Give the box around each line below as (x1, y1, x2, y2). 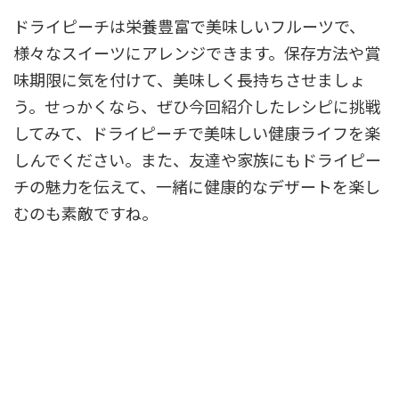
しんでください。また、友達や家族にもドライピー (13, 147, 381, 171)
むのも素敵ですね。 (13, 200, 158, 224)
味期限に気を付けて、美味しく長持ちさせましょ (13, 67, 365, 91)
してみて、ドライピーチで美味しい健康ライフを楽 (13, 120, 380, 144)
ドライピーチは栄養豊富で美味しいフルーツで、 (13, 13, 365, 37)
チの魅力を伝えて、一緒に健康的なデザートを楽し (13, 174, 380, 198)
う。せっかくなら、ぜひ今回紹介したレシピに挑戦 (13, 94, 381, 118)
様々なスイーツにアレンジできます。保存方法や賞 (13, 40, 380, 64)
